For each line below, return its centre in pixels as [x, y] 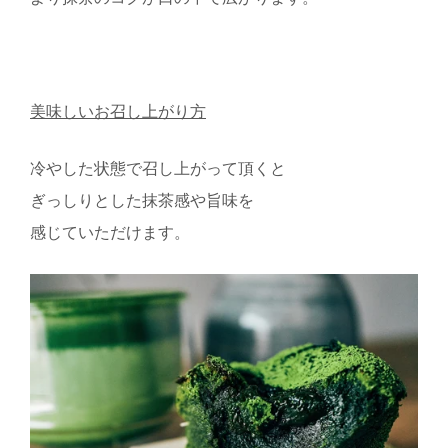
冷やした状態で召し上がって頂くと [158, 169]
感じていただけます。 [110, 233]
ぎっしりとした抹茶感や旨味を [142, 201]
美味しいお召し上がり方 [118, 112]
